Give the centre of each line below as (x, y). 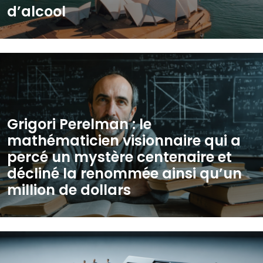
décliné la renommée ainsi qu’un (124, 173)
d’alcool (36, 11)
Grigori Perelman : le (79, 124)
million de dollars (69, 190)
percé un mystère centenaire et (119, 157)
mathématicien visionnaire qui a (124, 141)
